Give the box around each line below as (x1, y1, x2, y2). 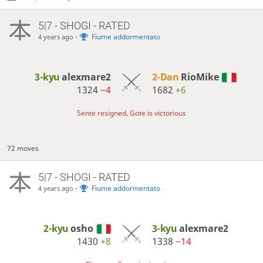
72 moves (7, 143, 39, 153)
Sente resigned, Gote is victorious (77, 108, 186, 119)
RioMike (180, 70, 219, 83)
